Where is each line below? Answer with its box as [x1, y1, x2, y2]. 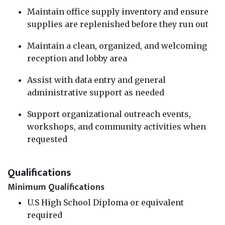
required [27, 209, 62, 220]
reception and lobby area [27, 53, 127, 63]
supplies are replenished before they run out [27, 19, 208, 29]
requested [27, 134, 67, 144]
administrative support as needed [27, 87, 164, 97]
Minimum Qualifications [8, 179, 104, 195]
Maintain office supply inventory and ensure [27, 6, 208, 17]
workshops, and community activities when [27, 121, 206, 132]
